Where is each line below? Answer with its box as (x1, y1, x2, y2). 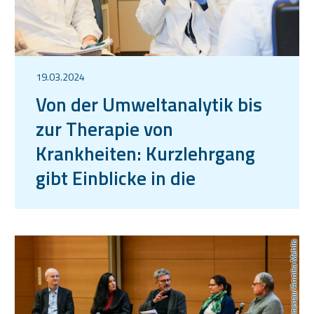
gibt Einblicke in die (36, 163, 196, 192)
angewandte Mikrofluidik (36, 187, 243, 217)
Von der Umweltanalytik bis (36, 89, 262, 118)
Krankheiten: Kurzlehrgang (36, 138, 255, 168)
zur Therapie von (36, 114, 173, 143)
